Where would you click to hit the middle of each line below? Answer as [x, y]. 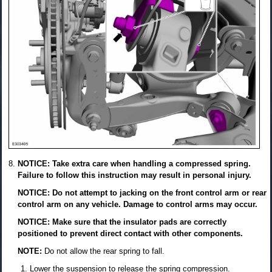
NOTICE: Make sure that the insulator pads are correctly [122, 222]
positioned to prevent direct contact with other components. [130, 233]
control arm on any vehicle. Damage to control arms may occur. [138, 204]
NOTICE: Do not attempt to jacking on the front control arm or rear [142, 192]
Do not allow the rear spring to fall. [104, 251]
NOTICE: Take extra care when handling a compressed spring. [134, 163]
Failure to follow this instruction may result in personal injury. [134, 175]
